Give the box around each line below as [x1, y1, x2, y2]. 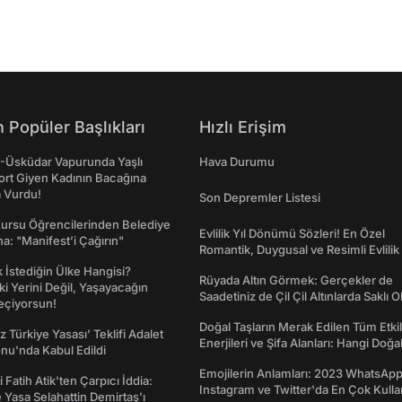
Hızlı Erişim [199, 118, 286, 136]
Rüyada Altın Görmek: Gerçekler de [199, 273, 393, 287]
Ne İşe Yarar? [199, 352, 273, 366]
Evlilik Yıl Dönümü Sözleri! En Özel [199, 226, 385, 240]
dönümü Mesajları [199, 258, 298, 273]
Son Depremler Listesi [199, 190, 320, 205]
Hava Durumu [199, 154, 275, 169]
